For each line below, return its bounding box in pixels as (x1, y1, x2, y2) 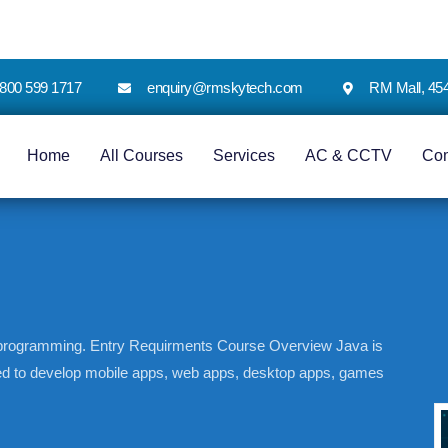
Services (212, 147, 275, 165)
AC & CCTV (304, 147, 392, 165)
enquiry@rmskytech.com (147, 78, 303, 96)
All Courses (99, 147, 183, 165)
